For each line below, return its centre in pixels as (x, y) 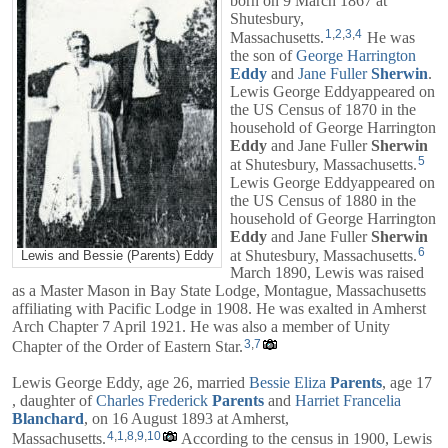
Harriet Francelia (348, 401)
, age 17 (407, 383)
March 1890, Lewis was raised (327, 273)
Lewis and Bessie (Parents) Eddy (117, 255)
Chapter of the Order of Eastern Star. (127, 347)
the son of (263, 55)
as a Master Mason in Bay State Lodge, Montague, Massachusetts (219, 291)
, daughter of (54, 401)
